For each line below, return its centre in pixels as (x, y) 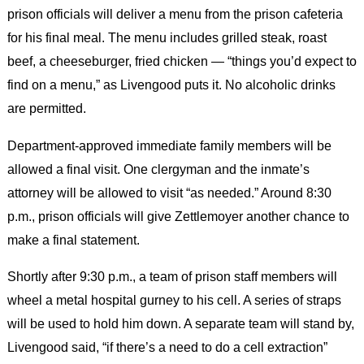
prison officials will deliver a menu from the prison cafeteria (175, 14)
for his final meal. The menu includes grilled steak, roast (167, 38)
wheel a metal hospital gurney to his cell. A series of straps (174, 299)
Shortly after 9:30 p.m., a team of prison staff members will (172, 276)
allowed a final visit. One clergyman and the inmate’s (158, 169)
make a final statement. (73, 239)
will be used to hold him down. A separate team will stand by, (180, 323)
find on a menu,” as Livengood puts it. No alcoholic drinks (171, 85)
